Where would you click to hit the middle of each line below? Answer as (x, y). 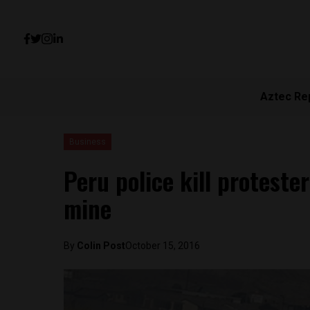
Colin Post (101, 246)
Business (88, 142)
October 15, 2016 (163, 246)
